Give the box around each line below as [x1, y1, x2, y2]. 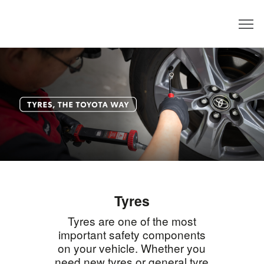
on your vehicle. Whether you [58, 239, 206, 256]
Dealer [207, 24, 238, 36]
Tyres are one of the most [67, 212, 196, 229]
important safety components [58, 226, 206, 242]
